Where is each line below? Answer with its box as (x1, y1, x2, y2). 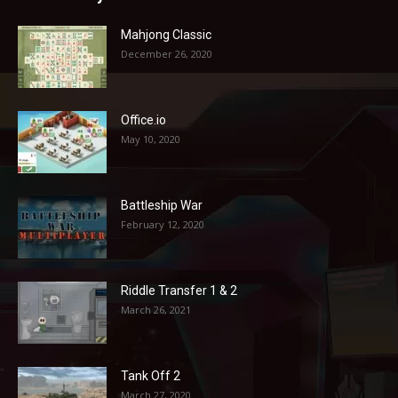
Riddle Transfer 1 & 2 (121, 283, 237, 298)
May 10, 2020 (121, 132, 180, 147)
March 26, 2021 (121, 303, 191, 317)
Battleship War (121, 198, 203, 213)
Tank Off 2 (121, 369, 180, 384)
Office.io (121, 113, 166, 128)
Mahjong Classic (121, 28, 211, 43)
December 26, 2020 (121, 47, 212, 61)
